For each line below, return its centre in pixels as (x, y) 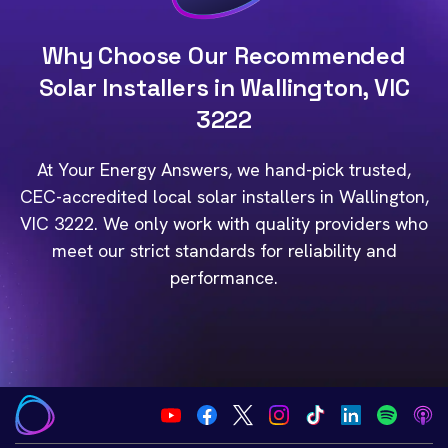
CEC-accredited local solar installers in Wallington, (224, 196)
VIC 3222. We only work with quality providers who (224, 223)
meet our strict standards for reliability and (224, 250)
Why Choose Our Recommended (224, 55)
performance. (224, 277)
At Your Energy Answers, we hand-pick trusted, (224, 169)
